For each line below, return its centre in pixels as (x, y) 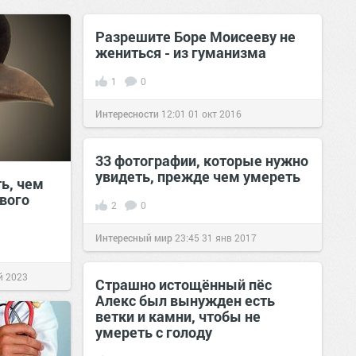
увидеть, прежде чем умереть (198, 176)
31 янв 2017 (229, 238)
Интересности (127, 114)
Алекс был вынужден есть (185, 300)
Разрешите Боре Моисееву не (195, 37)
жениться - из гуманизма (181, 52)
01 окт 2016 (215, 114)
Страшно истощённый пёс (184, 284)
